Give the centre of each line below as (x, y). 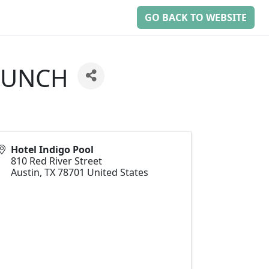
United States (118, 172)
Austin (25, 172)
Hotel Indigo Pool (52, 149)
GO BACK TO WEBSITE (196, 17)
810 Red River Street (56, 161)
